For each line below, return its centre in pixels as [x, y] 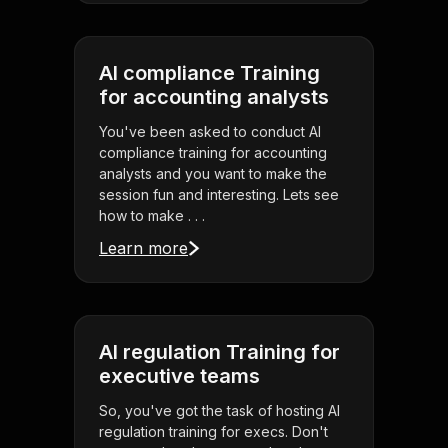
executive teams [179, 376]
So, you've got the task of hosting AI [219, 411]
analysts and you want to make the [213, 174]
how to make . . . [152, 216]
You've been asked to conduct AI [210, 132]
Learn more [143, 248]
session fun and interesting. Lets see [219, 195]
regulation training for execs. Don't [213, 432]
